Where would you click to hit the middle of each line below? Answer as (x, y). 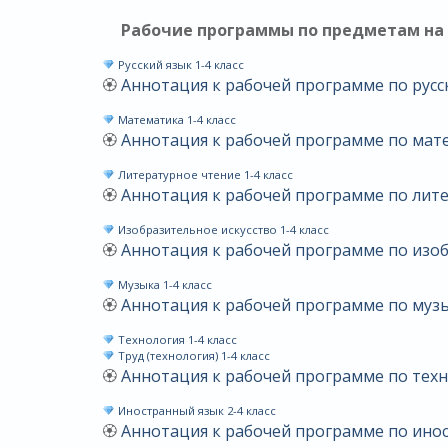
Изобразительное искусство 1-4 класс (221, 229)
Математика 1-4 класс (175, 119)
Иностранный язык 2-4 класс (195, 410)
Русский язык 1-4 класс (179, 64)
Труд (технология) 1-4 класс (192, 355)
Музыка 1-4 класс (163, 284)
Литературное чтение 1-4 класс (203, 174)
